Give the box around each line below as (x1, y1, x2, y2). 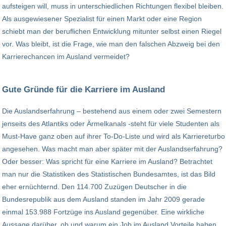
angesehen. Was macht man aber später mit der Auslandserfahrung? (2, 144, 222, 153)
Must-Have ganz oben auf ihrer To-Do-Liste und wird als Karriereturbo (2, 132, 225, 140)
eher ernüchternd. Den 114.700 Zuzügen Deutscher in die (2, 182, 187, 191)
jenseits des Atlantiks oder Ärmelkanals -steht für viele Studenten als (2, 119, 219, 128)
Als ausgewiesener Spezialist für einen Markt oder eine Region (2, 15, 202, 23)
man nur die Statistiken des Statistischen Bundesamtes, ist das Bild (2, 169, 215, 178)
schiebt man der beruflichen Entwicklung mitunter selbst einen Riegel (2, 27, 221, 36)
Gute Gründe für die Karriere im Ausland (2, 84, 165, 95)
